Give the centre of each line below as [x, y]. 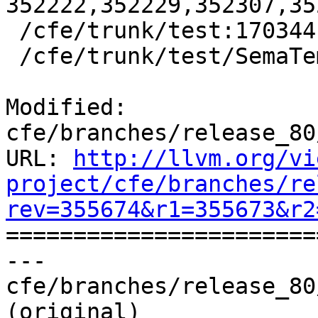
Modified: [66, 108]
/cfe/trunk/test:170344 [12, 31]
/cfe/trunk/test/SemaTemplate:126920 [12, 56]
